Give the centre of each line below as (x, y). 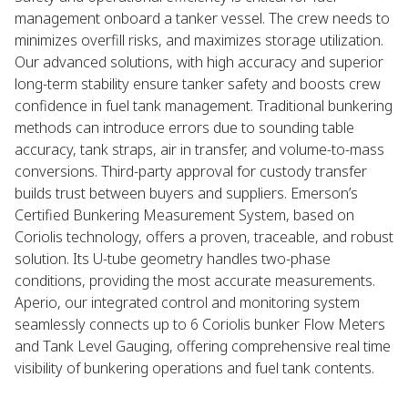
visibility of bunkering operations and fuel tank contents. (194, 368)
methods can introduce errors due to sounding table (184, 127)
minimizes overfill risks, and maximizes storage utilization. (199, 40)
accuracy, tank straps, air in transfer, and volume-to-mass (199, 149)
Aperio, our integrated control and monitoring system (187, 302)
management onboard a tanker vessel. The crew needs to (202, 18)
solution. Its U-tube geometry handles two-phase (173, 259)
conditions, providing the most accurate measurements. (195, 280)
